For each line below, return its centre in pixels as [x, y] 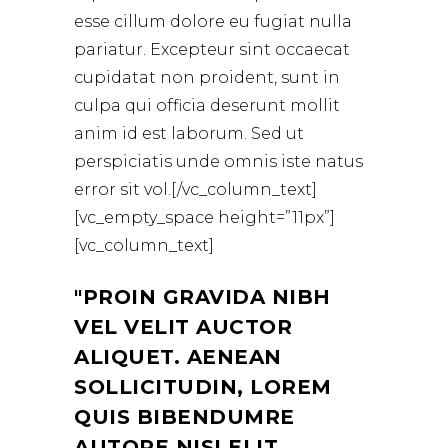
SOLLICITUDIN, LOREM [203, 387]
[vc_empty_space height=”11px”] [204, 218]
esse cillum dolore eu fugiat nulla [213, 22]
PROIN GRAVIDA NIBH [206, 297]
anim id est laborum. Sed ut [189, 134]
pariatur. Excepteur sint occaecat [212, 50]
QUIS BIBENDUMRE [184, 417]
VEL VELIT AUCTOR [183, 327]
